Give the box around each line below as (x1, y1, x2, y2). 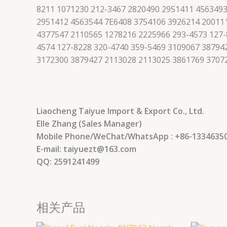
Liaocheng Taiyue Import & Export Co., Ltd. (36, 105, 206, 117)
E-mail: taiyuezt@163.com (36, 143, 136, 155)
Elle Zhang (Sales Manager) (36, 118, 142, 129)
